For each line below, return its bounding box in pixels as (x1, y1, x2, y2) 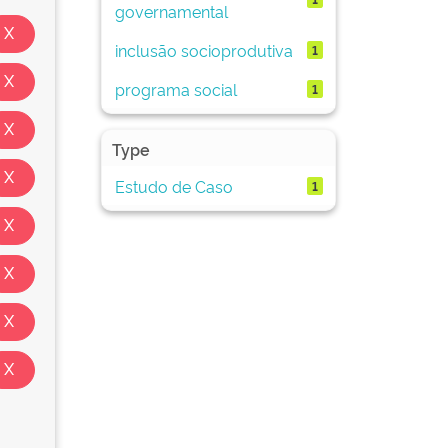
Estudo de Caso (114, 174, 233, 197)
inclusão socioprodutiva (114, 38, 293, 61)
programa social (114, 77, 237, 100)
